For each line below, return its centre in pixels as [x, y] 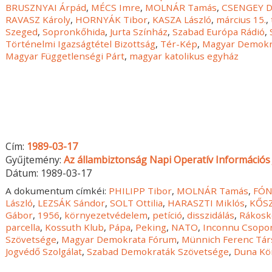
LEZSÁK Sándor [72, 203]
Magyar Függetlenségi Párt [65, 56]
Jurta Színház [139, 31]
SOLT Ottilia [137, 203]
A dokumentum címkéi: [57, 191]
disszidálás [211, 215]
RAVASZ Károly [38, 19]
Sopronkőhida [74, 31]
